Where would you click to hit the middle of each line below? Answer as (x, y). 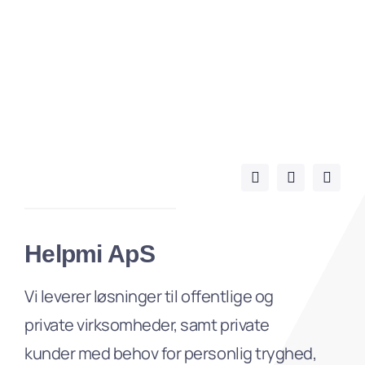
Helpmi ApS (89, 254)
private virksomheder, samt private (147, 325)
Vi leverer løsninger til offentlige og (149, 297)
